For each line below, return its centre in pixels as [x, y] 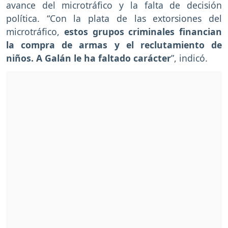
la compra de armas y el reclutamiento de [114, 45]
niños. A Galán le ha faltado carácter [89, 58]
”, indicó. [189, 58]
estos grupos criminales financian [143, 32]
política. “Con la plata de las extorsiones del [114, 19]
